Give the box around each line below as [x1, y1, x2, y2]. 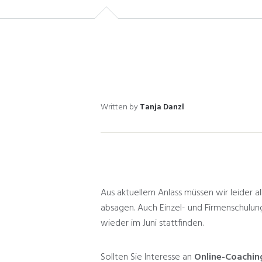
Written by [101, 101, 140, 114]
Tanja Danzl [140, 101, 184, 114]
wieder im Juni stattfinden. [101, 216, 204, 231]
